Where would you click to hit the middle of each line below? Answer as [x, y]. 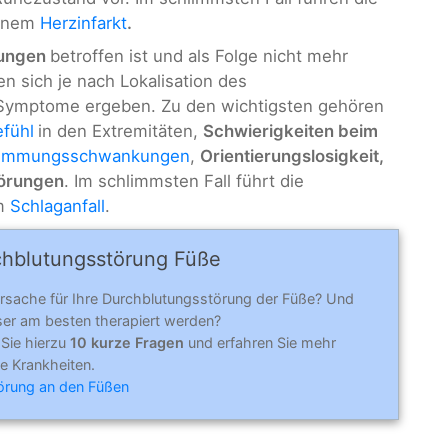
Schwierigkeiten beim [290, 131]
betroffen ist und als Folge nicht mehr [199, 56]
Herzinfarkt [83, 22]
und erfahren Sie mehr [262, 343]
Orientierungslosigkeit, [292, 156]
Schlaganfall [57, 206]
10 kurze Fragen [129, 343]
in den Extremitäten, [120, 131]
